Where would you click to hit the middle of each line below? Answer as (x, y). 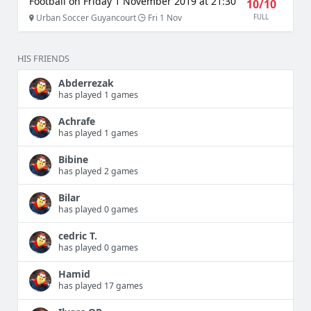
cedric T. (78, 236)
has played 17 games (101, 286)
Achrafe (77, 121)
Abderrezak (86, 83)
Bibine (73, 159)
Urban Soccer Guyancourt (86, 17)
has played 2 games (98, 171)
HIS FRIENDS (43, 59)
